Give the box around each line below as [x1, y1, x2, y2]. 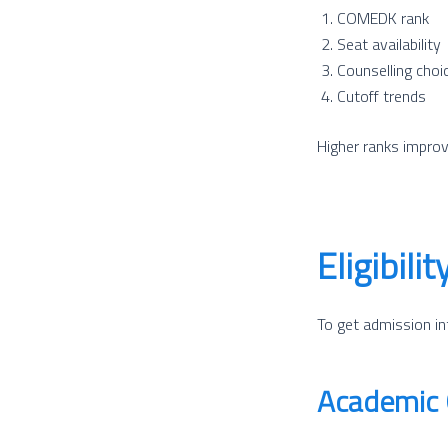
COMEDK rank [337, 5, 429, 30]
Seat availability [337, 31, 441, 56]
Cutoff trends [337, 83, 426, 108]
